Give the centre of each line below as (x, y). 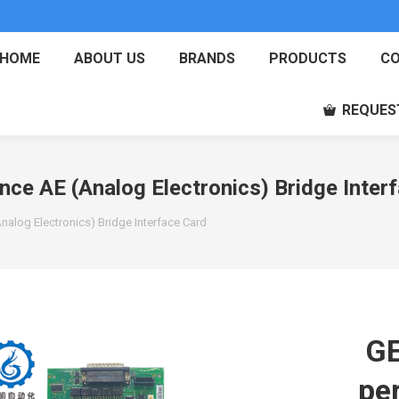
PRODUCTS (308, 58)
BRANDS (208, 58)
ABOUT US (110, 58)
